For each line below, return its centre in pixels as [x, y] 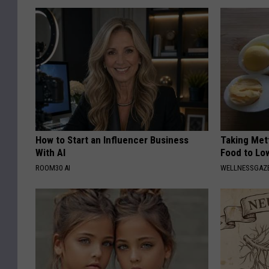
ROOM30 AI [53, 168]
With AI [50, 153]
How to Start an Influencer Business [112, 140]
